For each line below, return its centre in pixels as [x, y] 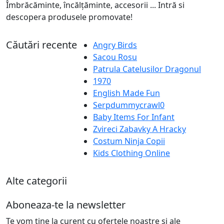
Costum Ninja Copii [129, 141]
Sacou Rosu [115, 57]
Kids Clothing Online [131, 153]
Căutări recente [41, 45]
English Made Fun [126, 93]
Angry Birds [115, 45]
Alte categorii [36, 181]
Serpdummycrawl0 [129, 105]
